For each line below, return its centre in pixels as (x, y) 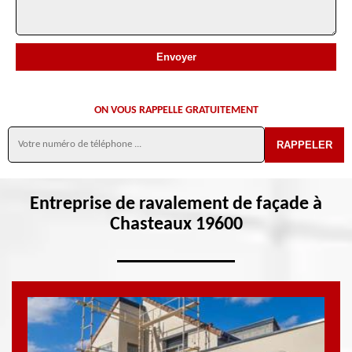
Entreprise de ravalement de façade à (176, 204)
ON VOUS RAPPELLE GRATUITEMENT (176, 110)
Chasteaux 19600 (176, 225)
